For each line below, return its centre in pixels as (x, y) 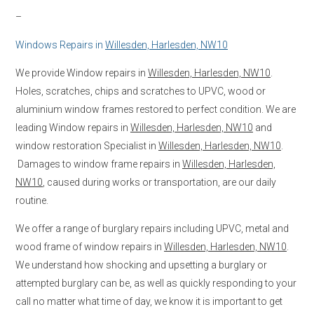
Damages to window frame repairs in (99, 164)
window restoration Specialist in (87, 145)
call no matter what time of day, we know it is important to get (149, 301)
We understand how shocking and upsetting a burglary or (141, 265)
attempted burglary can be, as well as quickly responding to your (156, 283)
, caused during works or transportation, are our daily (159, 182)
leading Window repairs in (73, 127)
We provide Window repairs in (82, 73)
